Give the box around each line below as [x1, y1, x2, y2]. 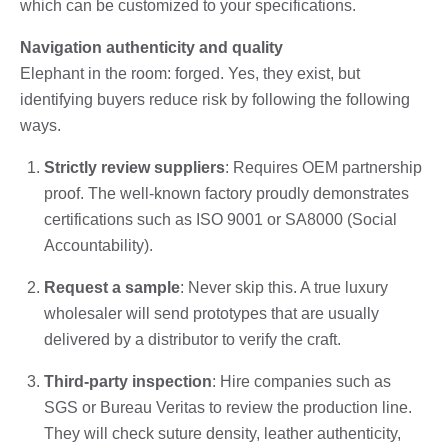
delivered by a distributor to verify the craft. [44, 330, 341, 348]
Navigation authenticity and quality [20, 38, 283, 56]
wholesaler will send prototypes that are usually [44, 304, 379, 322]
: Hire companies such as [212, 372, 391, 390]
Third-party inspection [44, 372, 212, 390]
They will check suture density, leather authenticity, [44, 424, 401, 442]
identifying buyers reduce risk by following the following [20, 90, 410, 108]
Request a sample [44, 278, 180, 296]
